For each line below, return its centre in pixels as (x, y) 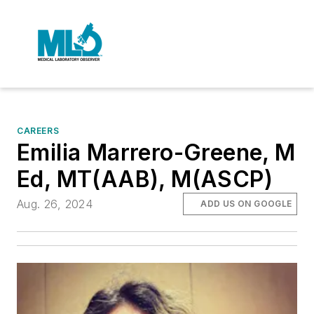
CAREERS (38, 131)
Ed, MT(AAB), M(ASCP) (145, 179)
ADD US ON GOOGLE (246, 204)
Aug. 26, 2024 (55, 204)
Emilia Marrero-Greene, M (156, 152)
